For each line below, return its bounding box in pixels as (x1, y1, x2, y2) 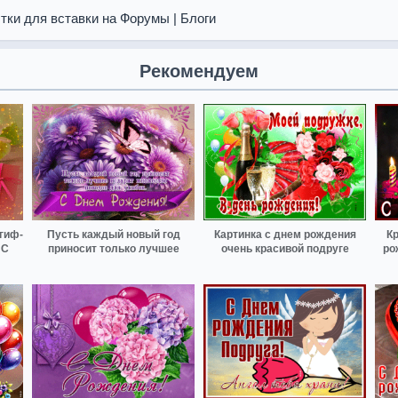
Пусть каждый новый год (46, 227, 180, 241)
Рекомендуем (139, 61, 259, 81)
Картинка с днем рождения (213, 227, 356, 241)
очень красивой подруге (220, 242, 349, 255)
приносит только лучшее (47, 242, 179, 255)
